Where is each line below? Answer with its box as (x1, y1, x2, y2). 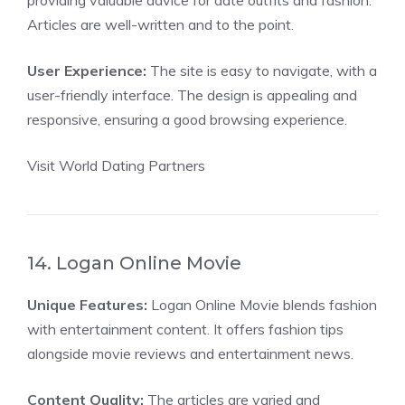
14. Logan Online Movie (27, 252, 241, 274)
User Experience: (27, 61, 146, 80)
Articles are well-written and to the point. (27, 15, 294, 33)
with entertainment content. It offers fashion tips (27, 320, 344, 338)
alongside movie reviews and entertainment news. (27, 344, 353, 363)
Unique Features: (27, 296, 147, 314)
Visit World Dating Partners (27, 156, 205, 174)
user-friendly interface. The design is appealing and (27, 86, 357, 104)
